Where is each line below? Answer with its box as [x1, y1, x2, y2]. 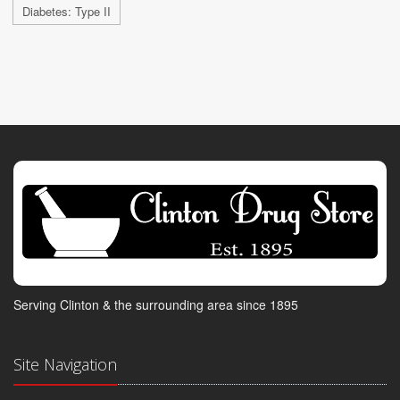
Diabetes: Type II [22, 2, 111, 20]
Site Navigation [13, 354, 117, 376]
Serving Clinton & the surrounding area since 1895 [13, 296, 298, 314]
